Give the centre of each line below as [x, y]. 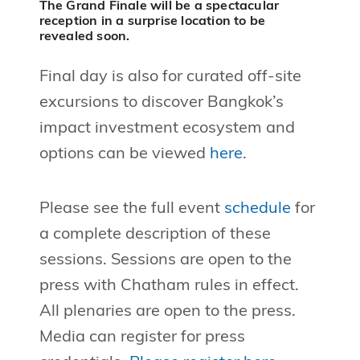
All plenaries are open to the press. [167, 312]
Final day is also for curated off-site [170, 78]
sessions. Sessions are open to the [165, 261]
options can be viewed [124, 155]
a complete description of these [155, 235]
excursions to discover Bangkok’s [161, 103]
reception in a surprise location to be [152, 22]
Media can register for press [142, 338]
